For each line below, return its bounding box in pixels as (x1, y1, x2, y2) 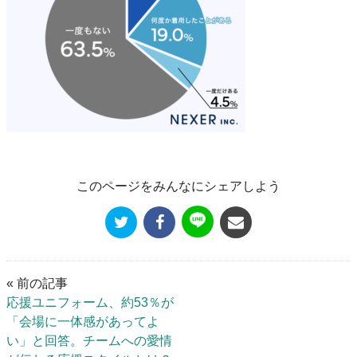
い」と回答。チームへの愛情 (6, 333, 172, 347)
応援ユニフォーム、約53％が (6, 295, 174, 309)
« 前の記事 (6, 276, 68, 290)
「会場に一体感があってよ (6, 314, 159, 328)
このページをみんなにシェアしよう (76, 179, 280, 194)
